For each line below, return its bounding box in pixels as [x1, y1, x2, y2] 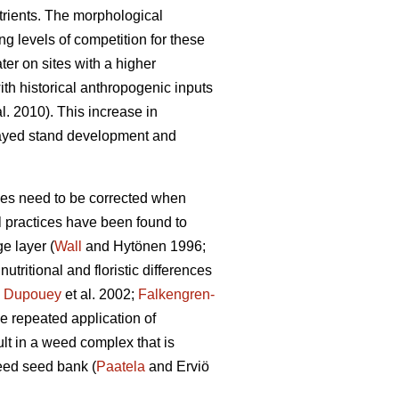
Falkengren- [138, 287, 215, 303]
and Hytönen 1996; [82, 239, 206, 255]
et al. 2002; [61, 287, 138, 303]
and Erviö [145, 359, 209, 375]
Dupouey [4, 287, 61, 303]
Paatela [96, 359, 145, 375]
